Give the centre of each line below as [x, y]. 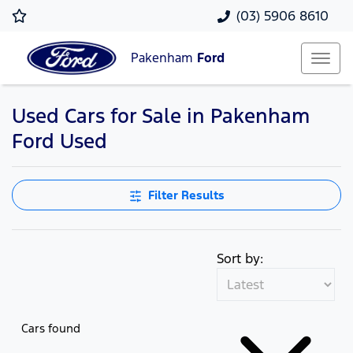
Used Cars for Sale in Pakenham [161, 116]
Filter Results [186, 195]
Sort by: [240, 258]
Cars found [51, 328]
